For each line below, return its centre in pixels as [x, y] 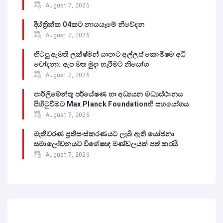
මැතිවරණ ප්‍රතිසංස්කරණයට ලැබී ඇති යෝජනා [104, 134]
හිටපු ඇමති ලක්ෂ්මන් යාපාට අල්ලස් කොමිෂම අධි [110, 54]
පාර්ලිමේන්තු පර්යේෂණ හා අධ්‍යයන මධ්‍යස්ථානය [109, 94]
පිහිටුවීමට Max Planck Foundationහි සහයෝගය [111, 104]
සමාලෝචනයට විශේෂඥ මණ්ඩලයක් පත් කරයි [106, 144]
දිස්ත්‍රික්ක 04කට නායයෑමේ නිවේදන [89, 24]
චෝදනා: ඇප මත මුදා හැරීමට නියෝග [91, 64]
